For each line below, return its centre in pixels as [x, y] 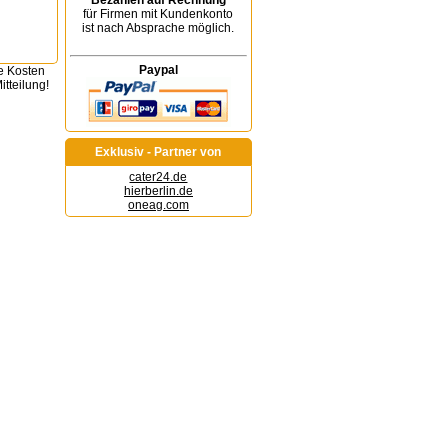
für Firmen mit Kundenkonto [158, 14]
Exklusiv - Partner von [158, 152]
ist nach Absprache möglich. [158, 28]
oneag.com [158, 205]
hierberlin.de [158, 191]
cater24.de [158, 177]
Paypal [158, 70]
